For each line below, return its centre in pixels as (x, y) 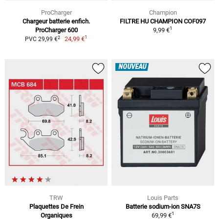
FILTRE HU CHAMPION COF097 (163, 22)
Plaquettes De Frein (56, 206)
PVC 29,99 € (41, 39)
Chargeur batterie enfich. (56, 22)
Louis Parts (163, 197)
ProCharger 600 (56, 30)
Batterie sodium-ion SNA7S (163, 206)
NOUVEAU (132, 67)
